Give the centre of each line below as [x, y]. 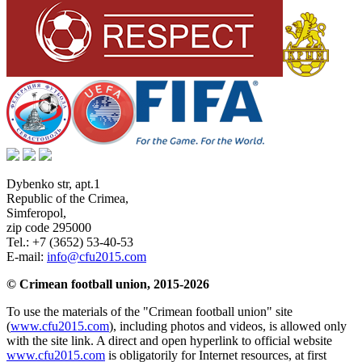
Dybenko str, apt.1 [53, 184]
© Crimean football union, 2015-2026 [108, 284]
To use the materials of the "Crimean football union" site [149, 311]
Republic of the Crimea [66, 198]
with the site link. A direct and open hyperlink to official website [169, 341]
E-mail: [27, 257]
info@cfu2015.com [97, 257]
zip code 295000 [49, 227]
